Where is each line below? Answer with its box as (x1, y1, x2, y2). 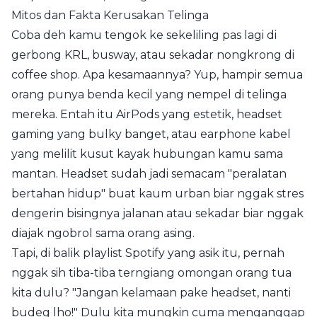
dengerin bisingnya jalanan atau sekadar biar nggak (11, 207, 304, 220)
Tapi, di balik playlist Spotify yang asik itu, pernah (11, 246, 284, 260)
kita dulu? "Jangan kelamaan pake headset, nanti (11, 286, 291, 299)
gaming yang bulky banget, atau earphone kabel (11, 127, 291, 141)
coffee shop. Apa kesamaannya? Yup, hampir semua (11, 68, 303, 81)
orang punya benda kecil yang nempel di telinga (11, 88, 287, 101)
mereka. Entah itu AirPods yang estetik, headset (11, 108, 282, 121)
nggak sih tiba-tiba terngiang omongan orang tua (11, 266, 292, 279)
